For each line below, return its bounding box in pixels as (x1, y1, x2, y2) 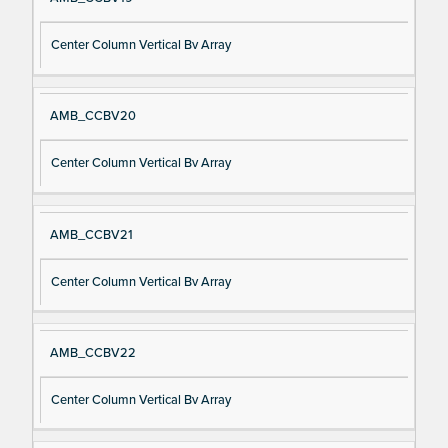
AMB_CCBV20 (49, 108, 136, 125)
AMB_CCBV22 (49, 344, 136, 361)
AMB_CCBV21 (49, 226, 133, 243)
